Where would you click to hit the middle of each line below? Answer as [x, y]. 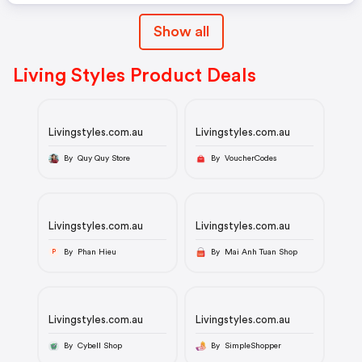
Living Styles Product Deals [135, 76]
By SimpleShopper [253, 345]
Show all [181, 32]
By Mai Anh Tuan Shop [261, 252]
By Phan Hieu [97, 252]
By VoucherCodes [250, 158]
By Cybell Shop [99, 345]
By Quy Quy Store [103, 158]
